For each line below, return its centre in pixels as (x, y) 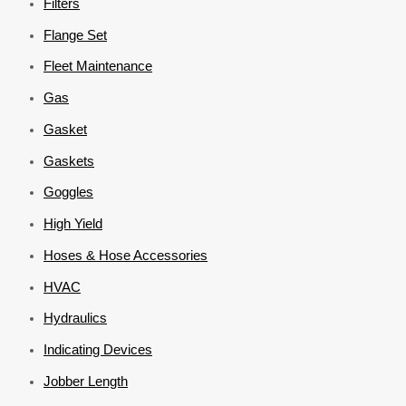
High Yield (73, 224)
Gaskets (69, 160)
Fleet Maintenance (98, 66)
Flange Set (75, 34)
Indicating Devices (98, 350)
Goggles (68, 192)
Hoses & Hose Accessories (126, 255)
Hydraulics (75, 318)
